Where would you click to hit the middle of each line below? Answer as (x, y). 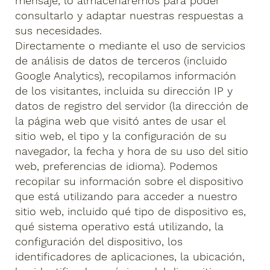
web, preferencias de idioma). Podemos (117, 166)
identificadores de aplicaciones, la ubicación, (130, 257)
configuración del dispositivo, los (99, 242)
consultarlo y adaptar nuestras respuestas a (130, 16)
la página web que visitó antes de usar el (121, 121)
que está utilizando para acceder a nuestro (127, 196)
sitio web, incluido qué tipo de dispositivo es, (131, 212)
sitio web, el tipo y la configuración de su (121, 136)
